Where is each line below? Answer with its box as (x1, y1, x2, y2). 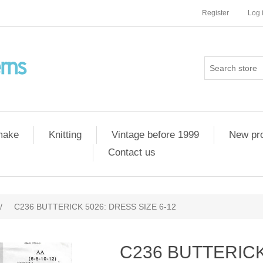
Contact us (108, 147, 156, 158)
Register (202, 9, 229, 17)
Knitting (49, 129, 82, 140)
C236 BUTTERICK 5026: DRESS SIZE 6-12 (14, 202, 176, 211)
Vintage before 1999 (112, 129, 199, 140)
